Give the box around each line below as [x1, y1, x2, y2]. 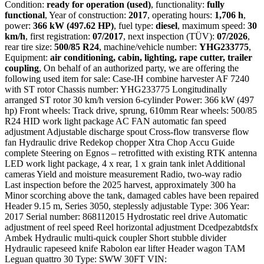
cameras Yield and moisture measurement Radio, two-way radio [5, 169, 242, 180]
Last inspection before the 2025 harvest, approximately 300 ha [5, 180, 236, 190]
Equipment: [5, 52, 50, 63]
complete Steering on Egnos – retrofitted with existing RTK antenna [5, 148, 257, 159]
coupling [5, 63, 39, 74]
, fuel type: [114, 21, 156, 31]
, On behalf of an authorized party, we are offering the [39, 63, 239, 74]
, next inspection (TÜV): [123, 31, 217, 42]
